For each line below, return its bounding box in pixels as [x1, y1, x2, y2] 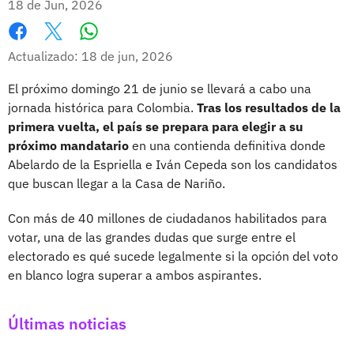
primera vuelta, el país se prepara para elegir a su [8, 118, 303, 134]
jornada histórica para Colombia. [8, 99, 197, 115]
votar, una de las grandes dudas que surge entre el [8, 228, 296, 245]
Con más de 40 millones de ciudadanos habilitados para [8, 209, 327, 226]
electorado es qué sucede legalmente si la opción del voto [8, 247, 338, 264]
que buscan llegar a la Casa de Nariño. [8, 175, 225, 191]
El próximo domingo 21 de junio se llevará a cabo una [8, 80, 311, 96]
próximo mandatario [8, 137, 129, 153]
